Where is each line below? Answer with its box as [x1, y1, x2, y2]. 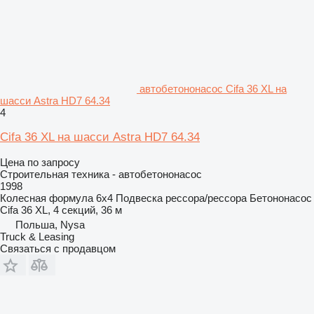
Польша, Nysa [15, 218, 85, 231]
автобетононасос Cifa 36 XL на [139, 82, 287, 95]
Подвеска [116, 191, 163, 204]
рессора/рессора [165, 191, 247, 204]
